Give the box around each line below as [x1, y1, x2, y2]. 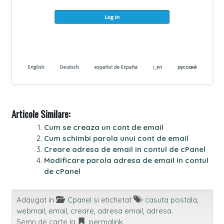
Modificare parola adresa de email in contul [43, 155, 208, 165]
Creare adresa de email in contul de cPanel [43, 144, 205, 154]
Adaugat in [16, 195, 56, 205]
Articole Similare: [11, 107, 70, 121]
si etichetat [91, 195, 133, 205]
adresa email [97, 206, 143, 216]
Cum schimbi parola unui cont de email [43, 133, 188, 143]
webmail [16, 206, 45, 216]
